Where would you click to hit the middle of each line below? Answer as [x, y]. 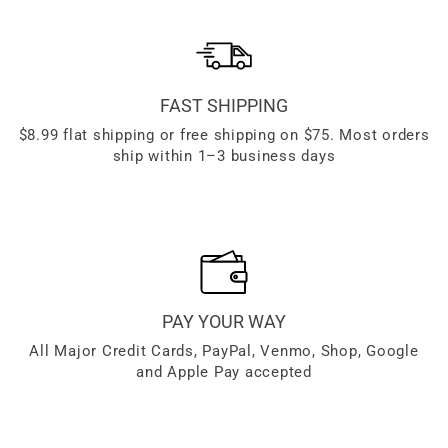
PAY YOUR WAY [224, 321]
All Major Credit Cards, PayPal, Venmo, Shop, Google [224, 350]
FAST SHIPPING [224, 105]
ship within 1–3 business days [224, 155]
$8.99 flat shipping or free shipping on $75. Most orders [224, 134]
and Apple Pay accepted [224, 371]
